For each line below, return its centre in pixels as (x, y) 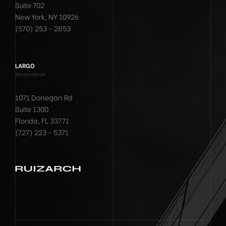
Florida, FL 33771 (42, 120)
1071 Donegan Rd (44, 97)
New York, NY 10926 (47, 16)
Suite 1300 (32, 109)
